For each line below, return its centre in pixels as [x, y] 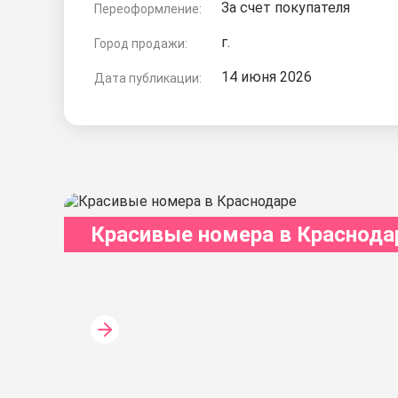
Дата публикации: [148, 78]
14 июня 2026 [267, 77]
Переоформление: [148, 9]
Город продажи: [141, 44]
